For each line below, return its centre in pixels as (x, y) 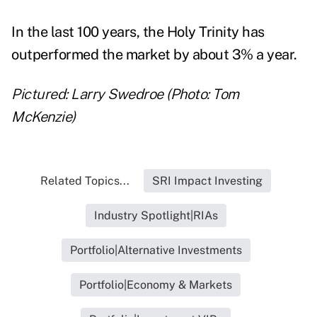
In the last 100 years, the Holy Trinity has (138, 32)
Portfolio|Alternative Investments (156, 250)
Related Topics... (85, 181)
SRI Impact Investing (207, 181)
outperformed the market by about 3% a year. (156, 55)
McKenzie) (44, 117)
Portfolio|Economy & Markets (156, 285)
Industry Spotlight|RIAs (156, 216)
